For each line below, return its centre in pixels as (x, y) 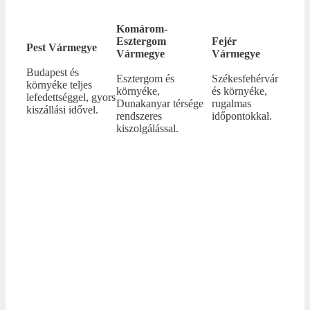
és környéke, (240, 91)
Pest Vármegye (62, 47)
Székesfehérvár (245, 78)
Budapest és (53, 72)
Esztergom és (145, 78)
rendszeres (139, 116)
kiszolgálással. (147, 128)
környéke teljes (59, 84)
